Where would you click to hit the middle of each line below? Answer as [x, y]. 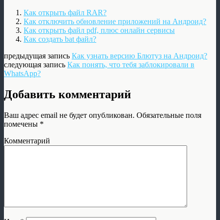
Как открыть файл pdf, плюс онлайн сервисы [99, 30]
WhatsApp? [22, 74]
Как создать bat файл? [60, 39]
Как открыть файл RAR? [65, 13]
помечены [22, 124]
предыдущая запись [38, 56]
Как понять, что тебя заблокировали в [131, 65]
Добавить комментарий [68, 95]
